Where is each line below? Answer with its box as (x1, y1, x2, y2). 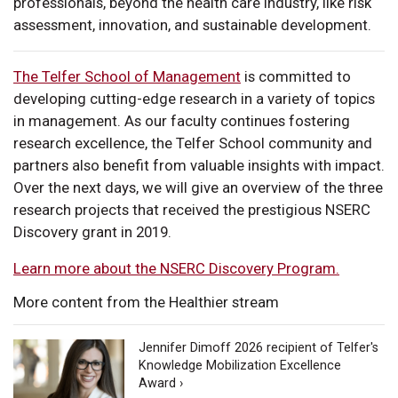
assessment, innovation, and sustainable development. (13, 15, 371, 34)
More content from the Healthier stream (13, 292, 279, 311)
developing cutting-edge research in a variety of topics (13, 89, 375, 107)
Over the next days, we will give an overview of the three (13, 178, 383, 196)
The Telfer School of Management (13, 67, 241, 85)
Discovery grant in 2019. (13, 222, 171, 241)
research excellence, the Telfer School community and (13, 133, 372, 152)
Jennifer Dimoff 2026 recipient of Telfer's (139, 339, 379, 355)
